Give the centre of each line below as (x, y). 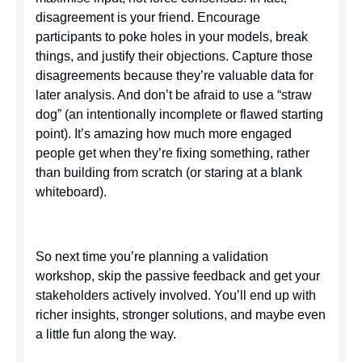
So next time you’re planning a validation (152, 257)
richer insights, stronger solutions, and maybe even (180, 315)
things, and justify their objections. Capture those (174, 57)
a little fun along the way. (105, 335)
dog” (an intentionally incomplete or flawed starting (179, 115)
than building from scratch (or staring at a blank (168, 173)
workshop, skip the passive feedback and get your (177, 276)
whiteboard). (71, 192)
